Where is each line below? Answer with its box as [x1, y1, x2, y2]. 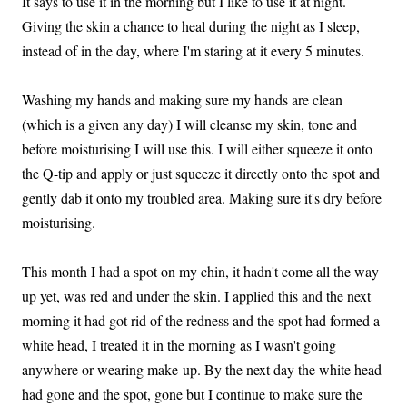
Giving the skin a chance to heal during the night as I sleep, [22, 15, 360, 35]
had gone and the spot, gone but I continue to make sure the [22, 383, 362, 403]
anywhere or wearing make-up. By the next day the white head [22, 359, 382, 379]
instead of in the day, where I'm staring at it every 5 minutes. [22, 40, 364, 60]
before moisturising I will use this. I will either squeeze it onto [22, 138, 372, 158]
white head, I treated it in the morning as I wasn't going [22, 334, 336, 354]
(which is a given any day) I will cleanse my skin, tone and [22, 114, 357, 134]
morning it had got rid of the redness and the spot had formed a [22, 310, 380, 330]
